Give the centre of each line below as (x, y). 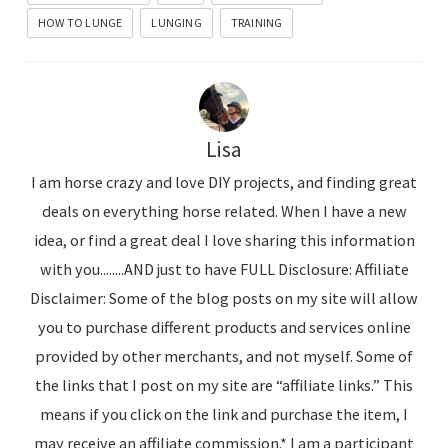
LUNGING (176, 23)
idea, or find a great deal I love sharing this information (224, 240)
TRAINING (256, 23)
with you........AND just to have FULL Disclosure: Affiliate (224, 269)
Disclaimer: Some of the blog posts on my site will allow (224, 298)
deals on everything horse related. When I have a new (224, 211)
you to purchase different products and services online (224, 327)
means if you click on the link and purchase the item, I (224, 414)
